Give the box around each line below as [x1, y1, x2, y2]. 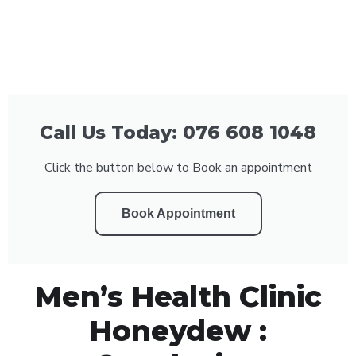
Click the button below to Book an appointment [44, 158, 312, 176]
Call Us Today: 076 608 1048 [40, 121, 316, 144]
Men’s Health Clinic [34, 278, 322, 314]
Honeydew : [89, 312, 267, 348]
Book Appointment [121, 206, 235, 220]
